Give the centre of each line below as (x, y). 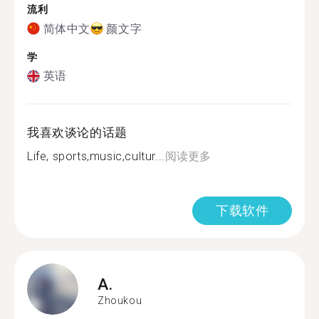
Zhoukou (120, 300)
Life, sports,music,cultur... (96, 156)
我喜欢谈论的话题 (77, 132)
